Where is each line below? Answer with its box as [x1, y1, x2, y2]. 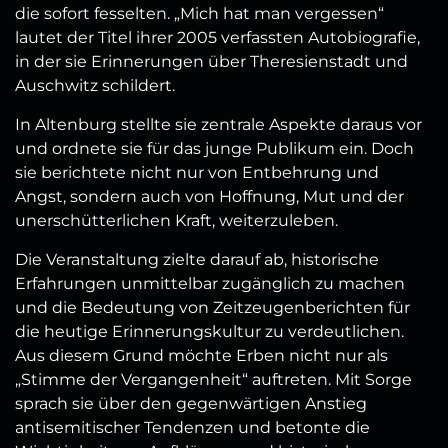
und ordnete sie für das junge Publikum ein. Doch [15, 139, 414, 159]
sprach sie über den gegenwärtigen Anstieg [15, 394, 367, 414]
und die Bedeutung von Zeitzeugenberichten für [15, 298, 410, 318]
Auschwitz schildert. [15, 76, 175, 96]
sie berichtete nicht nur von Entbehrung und [15, 163, 379, 183]
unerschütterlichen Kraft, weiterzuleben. [15, 211, 338, 231]
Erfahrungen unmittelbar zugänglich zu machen [15, 274, 405, 294]
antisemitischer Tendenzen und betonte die [15, 418, 370, 438]
